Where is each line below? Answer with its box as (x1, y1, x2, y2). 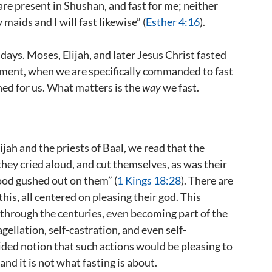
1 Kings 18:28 (117, 174, 181, 187)
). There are (181, 174, 233, 187)
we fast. (161, 81, 199, 94)
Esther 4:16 (146, 15, 200, 29)
